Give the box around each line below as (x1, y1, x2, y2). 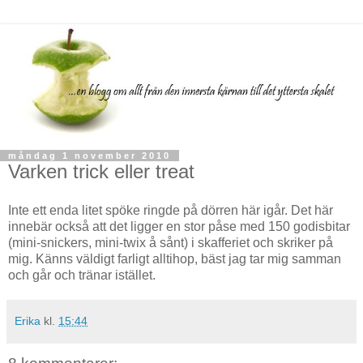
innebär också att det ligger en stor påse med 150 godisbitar (8, 219, 350, 233)
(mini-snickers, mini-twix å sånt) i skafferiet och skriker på (8, 235, 333, 250)
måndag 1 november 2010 (8, 150, 171, 160)
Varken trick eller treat (8, 160, 194, 182)
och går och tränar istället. (8, 267, 156, 282)
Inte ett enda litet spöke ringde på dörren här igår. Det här (8, 203, 333, 217)
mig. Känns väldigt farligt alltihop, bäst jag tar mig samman (8, 251, 341, 266)
